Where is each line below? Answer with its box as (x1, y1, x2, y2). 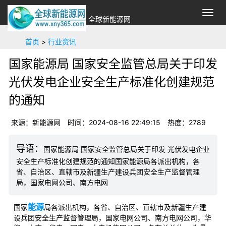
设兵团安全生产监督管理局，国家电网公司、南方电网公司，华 (14, 213, 211, 222)
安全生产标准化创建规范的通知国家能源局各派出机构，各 (16, 157, 200, 165)
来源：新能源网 (11, 118, 61, 127)
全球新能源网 (88, 15, 131, 24)
